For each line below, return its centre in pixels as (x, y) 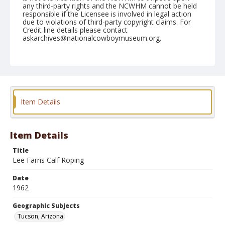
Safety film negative (108, 124)
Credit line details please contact (75, 30)
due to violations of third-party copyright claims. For (107, 22)
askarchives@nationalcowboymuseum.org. (92, 38)
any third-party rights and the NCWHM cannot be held (110, 6)
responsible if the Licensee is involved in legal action (107, 14)
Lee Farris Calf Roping (48, 160)
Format (35, 113)
